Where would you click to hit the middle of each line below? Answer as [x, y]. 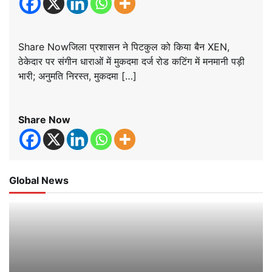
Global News [39, 180]
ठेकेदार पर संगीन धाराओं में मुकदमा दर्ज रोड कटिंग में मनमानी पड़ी [131, 61]
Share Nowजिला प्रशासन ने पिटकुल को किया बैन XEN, [124, 46]
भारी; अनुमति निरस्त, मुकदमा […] [77, 76]
